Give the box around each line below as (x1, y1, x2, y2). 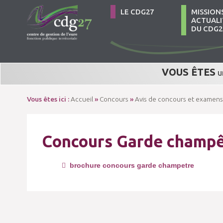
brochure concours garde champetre (65, 162, 194, 169)
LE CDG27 (120, 7, 154, 16)
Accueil (70, 95, 93, 103)
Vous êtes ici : (26, 95, 71, 103)
